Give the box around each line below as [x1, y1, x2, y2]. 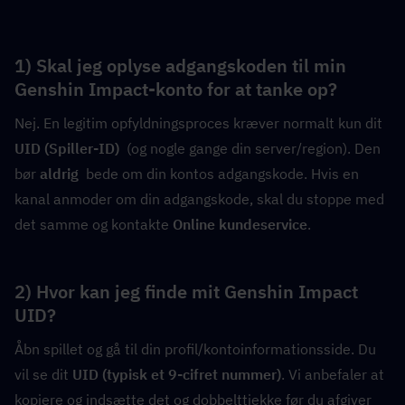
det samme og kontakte [14, 214, 173, 233]
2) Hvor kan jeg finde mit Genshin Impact [14, 278, 358, 304]
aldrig [40, 164, 79, 183]
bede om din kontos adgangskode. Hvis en [79, 164, 359, 183]
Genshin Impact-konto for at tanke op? [14, 76, 337, 101]
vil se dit [14, 364, 72, 383]
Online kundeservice [173, 214, 307, 233]
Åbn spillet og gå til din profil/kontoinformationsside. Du [14, 339, 376, 358]
